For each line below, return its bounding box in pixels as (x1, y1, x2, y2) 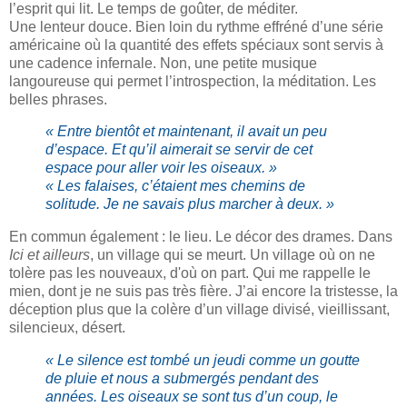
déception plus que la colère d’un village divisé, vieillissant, (9, 302, 390, 318)
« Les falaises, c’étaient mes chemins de (45, 178, 305, 194)
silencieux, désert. (9, 320, 125, 336)
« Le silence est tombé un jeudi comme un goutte (45, 352, 360, 369)
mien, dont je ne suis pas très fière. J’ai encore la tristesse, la (9, 283, 398, 300)
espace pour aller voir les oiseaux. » (45, 160, 277, 176)
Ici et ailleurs (9, 247, 90, 263)
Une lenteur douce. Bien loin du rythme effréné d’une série (9, 18, 383, 35)
